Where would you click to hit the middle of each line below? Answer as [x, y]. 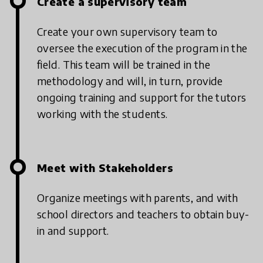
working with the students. [102, 113]
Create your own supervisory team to [127, 31]
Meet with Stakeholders [105, 167]
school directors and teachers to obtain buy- [143, 214]
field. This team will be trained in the [124, 64]
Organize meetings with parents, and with [138, 197]
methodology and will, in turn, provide [130, 80]
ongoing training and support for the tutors [142, 97]
